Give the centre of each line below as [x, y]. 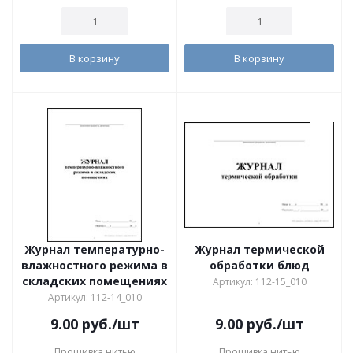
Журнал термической [259, 249]
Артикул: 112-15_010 [259, 282]
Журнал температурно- [95, 249]
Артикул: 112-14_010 [95, 297]
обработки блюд [259, 265]
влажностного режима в [95, 265]
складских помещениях [95, 281]
